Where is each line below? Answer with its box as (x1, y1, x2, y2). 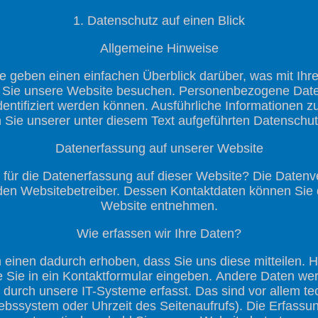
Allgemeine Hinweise (99, 40, 219, 55)
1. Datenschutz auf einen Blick (73, 13, 245, 28)
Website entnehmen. (100, 198, 218, 213)
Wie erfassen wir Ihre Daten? (77, 226, 241, 241)
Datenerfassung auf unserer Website (55, 141, 263, 155)
